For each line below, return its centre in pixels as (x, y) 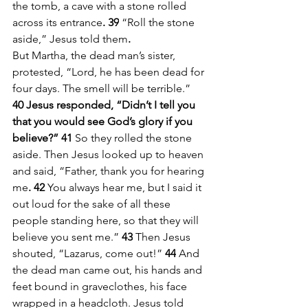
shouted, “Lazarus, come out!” (87, 253)
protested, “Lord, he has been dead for (110, 71)
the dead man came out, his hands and (109, 269)
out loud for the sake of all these (93, 203)
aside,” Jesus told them (70, 38)
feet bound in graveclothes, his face (101, 286)
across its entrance (57, 22)
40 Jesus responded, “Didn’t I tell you (105, 104)
